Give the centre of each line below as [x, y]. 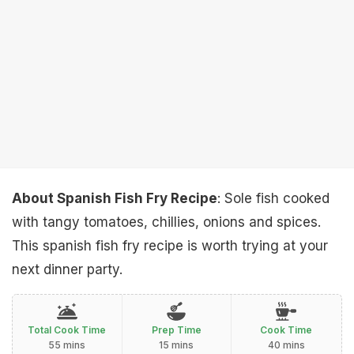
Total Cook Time [67, 330]
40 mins [286, 345]
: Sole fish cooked [273, 198]
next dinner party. [67, 269]
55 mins [67, 345]
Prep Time [176, 330]
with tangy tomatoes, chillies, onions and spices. [166, 222]
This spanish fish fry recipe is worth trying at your [170, 246]
